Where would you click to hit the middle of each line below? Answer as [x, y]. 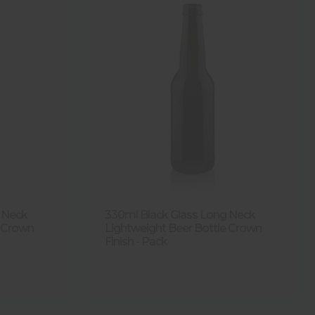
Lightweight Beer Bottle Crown [184, 228]
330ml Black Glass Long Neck [180, 214]
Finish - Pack [136, 241]
